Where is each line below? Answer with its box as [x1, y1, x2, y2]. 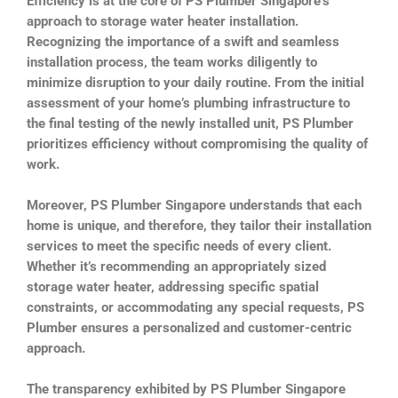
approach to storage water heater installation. [27, 12, 298, 29]
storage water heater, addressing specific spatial [27, 278, 319, 295]
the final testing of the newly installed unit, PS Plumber [27, 115, 354, 131]
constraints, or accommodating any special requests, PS [27, 298, 364, 315]
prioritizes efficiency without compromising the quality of [27, 135, 368, 152]
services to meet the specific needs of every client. [27, 237, 331, 254]
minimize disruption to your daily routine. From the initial [27, 74, 364, 91]
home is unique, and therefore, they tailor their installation [27, 217, 371, 234]
